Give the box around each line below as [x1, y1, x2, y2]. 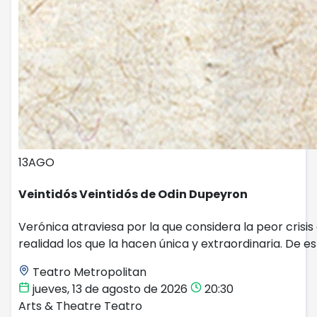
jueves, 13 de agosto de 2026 [30, 280, 190, 297]
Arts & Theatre [18, 297, 104, 314]
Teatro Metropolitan [30, 263, 146, 280]
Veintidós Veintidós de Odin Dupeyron [18, 186, 248, 203]
